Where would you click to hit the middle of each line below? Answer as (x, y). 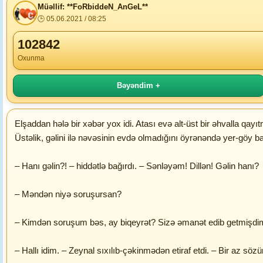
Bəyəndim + (139, 85)
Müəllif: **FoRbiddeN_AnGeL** (93, 7)
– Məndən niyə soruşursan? (68, 194)
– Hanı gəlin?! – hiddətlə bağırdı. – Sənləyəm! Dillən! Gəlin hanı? (137, 166)
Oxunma (31, 58)
